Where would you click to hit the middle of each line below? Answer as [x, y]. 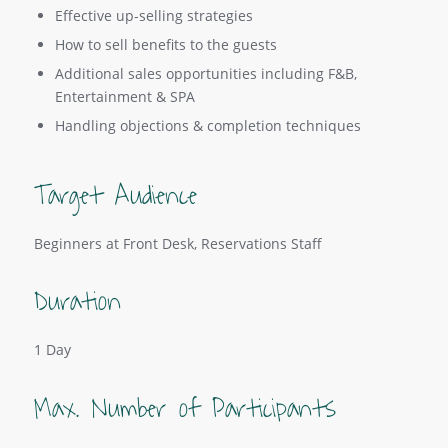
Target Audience [115, 194]
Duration [77, 301]
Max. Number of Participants [184, 408]
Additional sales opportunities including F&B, [205, 73]
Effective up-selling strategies [153, 15]
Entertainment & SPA [124, 96]
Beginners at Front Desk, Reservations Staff [177, 243]
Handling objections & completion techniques [207, 125]
